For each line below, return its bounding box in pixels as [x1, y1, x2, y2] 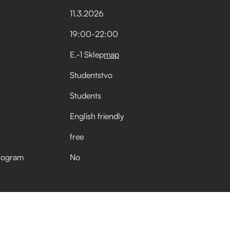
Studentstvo [70, 70, 113, 80]
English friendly [70, 111, 125, 121]
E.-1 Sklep [70, 49, 104, 60]
